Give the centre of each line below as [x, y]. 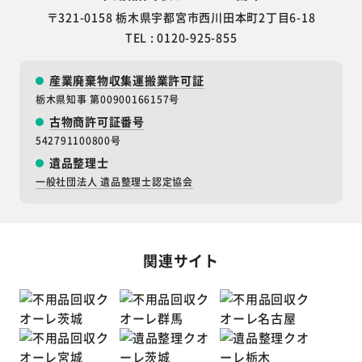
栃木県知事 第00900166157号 [107, 99]
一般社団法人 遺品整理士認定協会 [114, 182]
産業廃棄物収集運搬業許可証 [126, 80]
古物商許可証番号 [97, 122]
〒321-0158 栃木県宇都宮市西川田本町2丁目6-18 [181, 17]
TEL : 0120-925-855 [181, 38]
